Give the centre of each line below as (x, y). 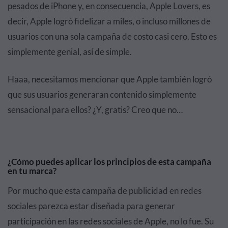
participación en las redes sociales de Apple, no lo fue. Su (111, 221)
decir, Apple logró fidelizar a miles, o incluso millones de (109, 21)
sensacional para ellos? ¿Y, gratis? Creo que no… (95, 109)
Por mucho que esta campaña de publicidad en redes (105, 190)
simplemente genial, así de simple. (70, 51)
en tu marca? (32, 170)
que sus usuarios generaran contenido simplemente (102, 94)
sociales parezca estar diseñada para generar (91, 206)
